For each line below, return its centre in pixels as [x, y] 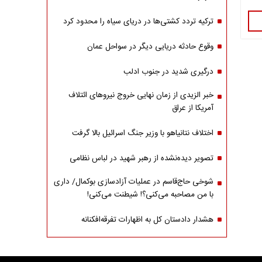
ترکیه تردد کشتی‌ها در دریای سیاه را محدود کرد [138, 22]
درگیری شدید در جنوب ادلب [168, 72]
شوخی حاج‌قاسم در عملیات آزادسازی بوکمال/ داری [133, 182]
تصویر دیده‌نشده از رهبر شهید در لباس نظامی [141, 158]
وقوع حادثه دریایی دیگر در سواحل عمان [150, 47]
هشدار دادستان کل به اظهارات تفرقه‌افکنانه [147, 220]
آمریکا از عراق [192, 108]
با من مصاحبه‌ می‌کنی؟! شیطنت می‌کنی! [150, 195]
